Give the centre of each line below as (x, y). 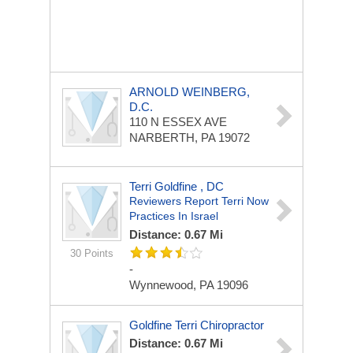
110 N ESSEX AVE (178, 122)
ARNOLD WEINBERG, (190, 92)
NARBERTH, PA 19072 (190, 137)
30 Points (92, 253)
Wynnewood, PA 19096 (189, 285)
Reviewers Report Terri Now (199, 201)
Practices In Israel (174, 216)
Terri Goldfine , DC (176, 186)
